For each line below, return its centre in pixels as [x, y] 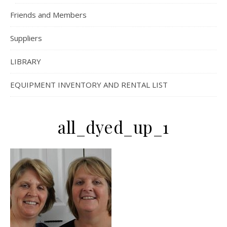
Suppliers [26, 38]
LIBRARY [26, 61]
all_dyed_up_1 [113, 127]
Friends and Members [48, 15]
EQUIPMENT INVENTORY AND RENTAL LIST [89, 85]
